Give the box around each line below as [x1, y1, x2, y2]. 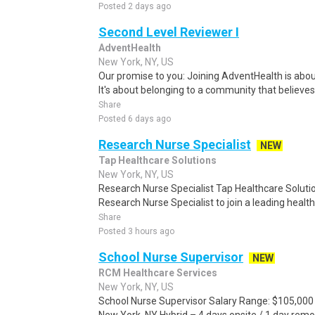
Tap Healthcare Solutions [98, 155, 217, 166]
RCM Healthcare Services [98, 267, 217, 278]
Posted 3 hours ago [98, 226, 174, 236]
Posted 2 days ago [98, 1, 171, 11]
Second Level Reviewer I [98, 25, 239, 39]
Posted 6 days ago [98, 114, 171, 124]
